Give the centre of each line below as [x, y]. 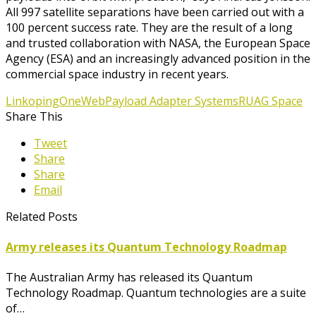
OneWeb [82, 101]
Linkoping [32, 101]
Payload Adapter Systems [172, 101]
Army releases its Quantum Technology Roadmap [146, 247]
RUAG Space [271, 101]
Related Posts [42, 216]
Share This [34, 116]
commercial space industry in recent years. [117, 74]
